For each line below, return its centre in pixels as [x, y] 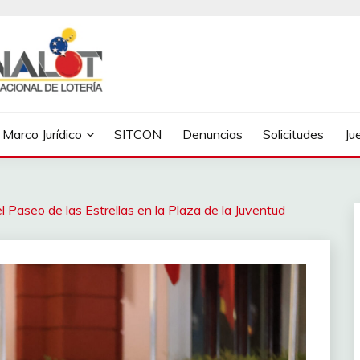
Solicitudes [294, 134]
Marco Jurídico [42, 134]
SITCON [138, 134]
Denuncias [212, 134]
